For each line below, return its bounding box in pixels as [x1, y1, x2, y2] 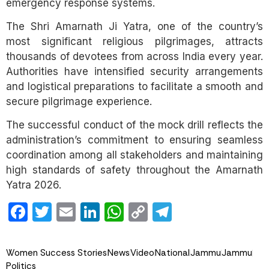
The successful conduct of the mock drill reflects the [6, 119, 263, 131]
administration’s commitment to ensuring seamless [6, 134, 263, 147]
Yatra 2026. [6, 179, 61, 192]
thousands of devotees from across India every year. [6, 50, 263, 62]
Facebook [28, 199, 116, 225]
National [155, 247, 190, 259]
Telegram [172, 199, 252, 225]
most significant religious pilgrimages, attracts [6, 35, 263, 47]
